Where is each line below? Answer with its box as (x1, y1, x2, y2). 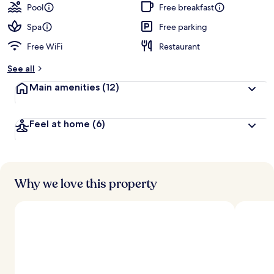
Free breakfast (159, 2, 214, 13)
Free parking (159, 21, 207, 32)
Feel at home (29, 118, 90, 130)
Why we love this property (15, 176, 157, 192)
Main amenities (29, 81, 100, 93)
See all (7, 63, 35, 74)
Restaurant (159, 41, 200, 52)
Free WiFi (27, 41, 62, 52)
